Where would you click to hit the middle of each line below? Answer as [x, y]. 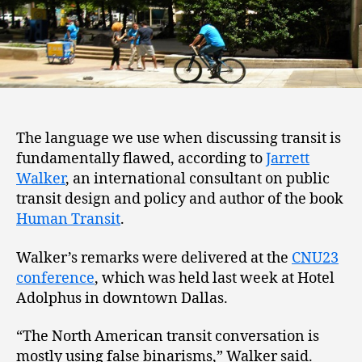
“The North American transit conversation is [168, 337]
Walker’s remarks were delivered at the [154, 258]
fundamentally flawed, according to [141, 159]
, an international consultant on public [198, 179]
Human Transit [68, 220]
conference [55, 278]
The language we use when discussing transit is [179, 139]
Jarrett [288, 159]
